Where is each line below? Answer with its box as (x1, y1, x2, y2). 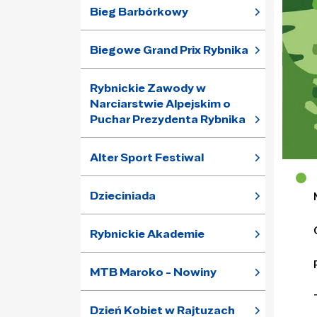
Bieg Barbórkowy (90, 5, 188, 18)
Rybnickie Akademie (90, 227, 204, 241)
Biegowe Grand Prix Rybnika (90, 43, 248, 57)
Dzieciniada (90, 189, 156, 202)
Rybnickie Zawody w (90, 81, 206, 95)
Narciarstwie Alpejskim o (90, 97, 231, 110)
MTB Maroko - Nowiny (90, 265, 217, 279)
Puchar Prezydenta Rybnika (90, 113, 246, 126)
